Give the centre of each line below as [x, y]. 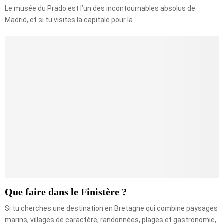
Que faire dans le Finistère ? [66, 192]
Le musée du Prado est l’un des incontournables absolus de [100, 8]
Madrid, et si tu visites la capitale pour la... [71, 20]
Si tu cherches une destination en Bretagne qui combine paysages [111, 209]
